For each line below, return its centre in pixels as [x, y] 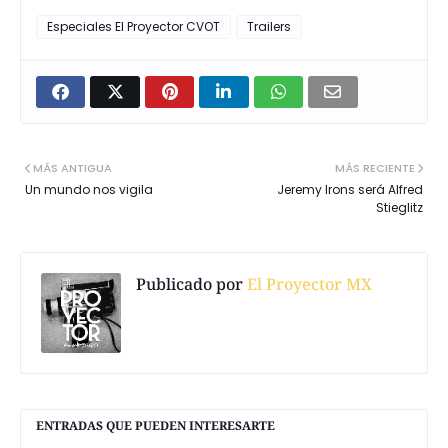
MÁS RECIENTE [375, 167]
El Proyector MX [307, 283]
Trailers [269, 26]
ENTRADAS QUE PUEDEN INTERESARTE [155, 425]
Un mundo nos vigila [89, 189]
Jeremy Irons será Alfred [350, 189]
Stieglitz [399, 207]
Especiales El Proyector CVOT [133, 26]
